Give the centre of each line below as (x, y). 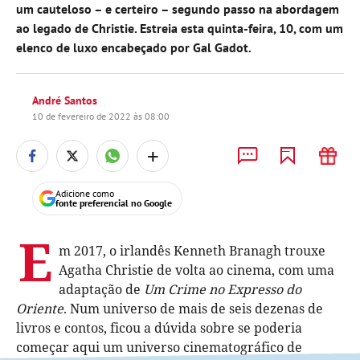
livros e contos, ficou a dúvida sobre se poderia (159, 328)
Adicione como (85, 193)
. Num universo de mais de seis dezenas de (193, 309)
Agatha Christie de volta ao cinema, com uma (196, 270)
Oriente (40, 309)
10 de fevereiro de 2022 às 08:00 (101, 116)
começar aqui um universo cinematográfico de (159, 347)
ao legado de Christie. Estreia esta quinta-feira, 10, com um (180, 28)
